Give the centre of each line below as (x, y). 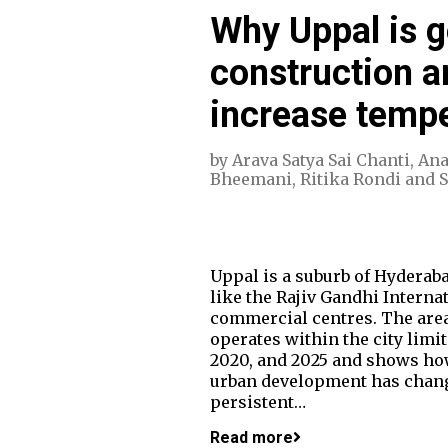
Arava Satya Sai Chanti (320, 159)
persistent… (257, 401)
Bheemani (250, 178)
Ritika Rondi (350, 178)
